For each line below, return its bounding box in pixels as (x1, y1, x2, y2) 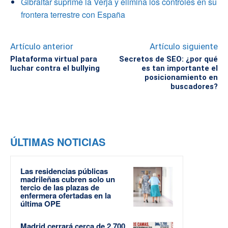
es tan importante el (141, 63, 218, 73)
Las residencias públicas (20, 165, 108, 177)
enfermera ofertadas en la (20, 189, 111, 201)
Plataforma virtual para (10, 54, 97, 64)
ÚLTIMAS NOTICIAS (10, 134, 105, 149)
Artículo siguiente (149, 41, 218, 51)
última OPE (20, 197, 61, 209)
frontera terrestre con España (21, 8, 125, 20)
